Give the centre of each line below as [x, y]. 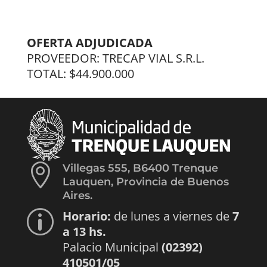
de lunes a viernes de [171, 216]
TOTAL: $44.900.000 [80, 73]
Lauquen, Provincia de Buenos [145, 181]
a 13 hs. [84, 231]
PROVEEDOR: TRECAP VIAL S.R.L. [115, 58]
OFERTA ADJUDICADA [89, 42]
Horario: [86, 216]
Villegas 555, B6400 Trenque [140, 168]
